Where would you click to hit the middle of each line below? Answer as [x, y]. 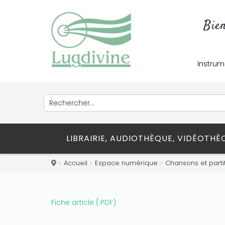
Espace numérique [126, 163]
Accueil [76, 163]
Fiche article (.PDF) [84, 202]
